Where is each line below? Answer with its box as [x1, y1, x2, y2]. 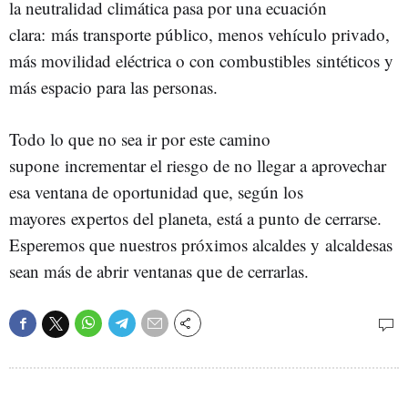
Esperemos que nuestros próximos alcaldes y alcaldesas [9, 233, 393, 256]
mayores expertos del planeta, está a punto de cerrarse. [9, 207, 382, 229]
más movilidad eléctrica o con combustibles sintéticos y [9, 49, 393, 72]
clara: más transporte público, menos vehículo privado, [9, 23, 390, 46]
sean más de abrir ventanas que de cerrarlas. [9, 260, 309, 282]
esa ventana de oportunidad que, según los [9, 180, 303, 203]
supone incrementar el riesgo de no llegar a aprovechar [9, 154, 386, 177]
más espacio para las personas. [9, 76, 218, 98]
